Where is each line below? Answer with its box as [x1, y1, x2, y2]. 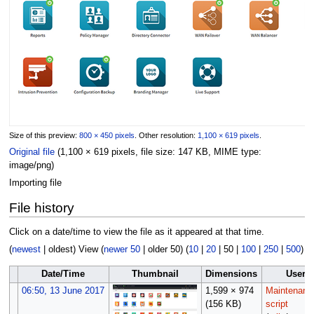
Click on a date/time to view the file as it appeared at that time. [8, 226, 264, 237]
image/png [8, 160, 51, 170]
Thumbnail [131, 268, 179, 279]
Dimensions [205, 268, 258, 279]
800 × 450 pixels [78, 130, 135, 139]
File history [8, 200, 74, 216]
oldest [48, 245, 73, 255]
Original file [8, 146, 55, 157]
